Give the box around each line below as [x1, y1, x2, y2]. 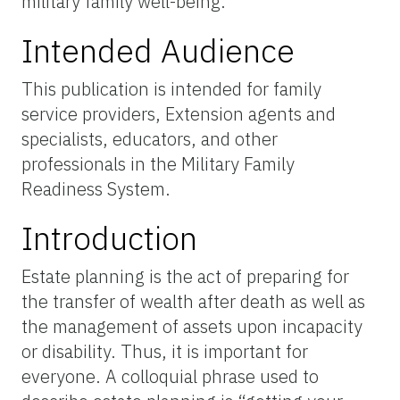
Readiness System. [21, 176, 171, 201]
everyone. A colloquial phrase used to [21, 363, 319, 388]
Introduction [21, 216, 197, 259]
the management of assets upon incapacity [21, 313, 362, 338]
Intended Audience [21, 29, 295, 71]
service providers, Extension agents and [21, 101, 336, 126]
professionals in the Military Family [21, 151, 295, 176]
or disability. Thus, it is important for [21, 338, 308, 363]
